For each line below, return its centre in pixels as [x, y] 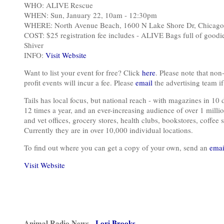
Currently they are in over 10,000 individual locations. [108, 130]
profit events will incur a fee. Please [80, 82]
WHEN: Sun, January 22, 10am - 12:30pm [90, 15]
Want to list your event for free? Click [83, 72]
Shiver [34, 45]
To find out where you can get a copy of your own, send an [117, 147]
